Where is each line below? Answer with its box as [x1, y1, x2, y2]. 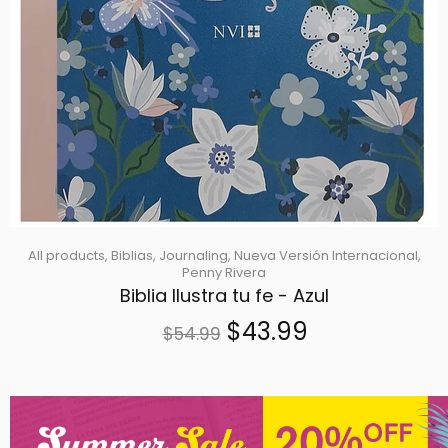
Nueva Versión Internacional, [233, 246, 421, 266]
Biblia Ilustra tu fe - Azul [119, 283, 329, 309]
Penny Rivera [182, 263, 266, 283]
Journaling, [158, 246, 231, 266]
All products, [27, 246, 108, 266]
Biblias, [110, 246, 156, 266]
